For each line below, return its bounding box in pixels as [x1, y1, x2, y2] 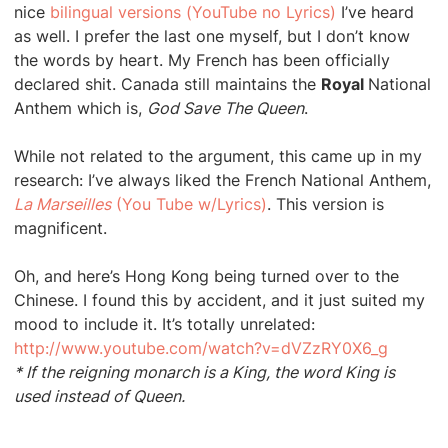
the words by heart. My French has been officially [14, 50, 390, 70]
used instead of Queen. [14, 386, 185, 406]
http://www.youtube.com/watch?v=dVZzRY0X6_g [14, 338, 388, 358]
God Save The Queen [147, 98, 304, 118]
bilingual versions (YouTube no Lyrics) [50, 2, 336, 22]
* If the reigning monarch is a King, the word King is [14, 362, 395, 382]
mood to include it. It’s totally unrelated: [14, 314, 325, 334]
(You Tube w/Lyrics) [111, 194, 267, 214]
